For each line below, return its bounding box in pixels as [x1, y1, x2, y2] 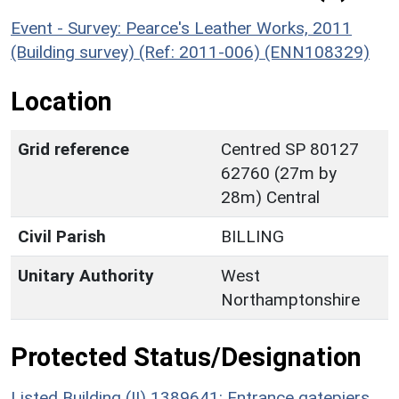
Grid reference [18, 138, 129, 159]
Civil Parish [18, 225, 106, 247]
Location [11, 85, 112, 117]
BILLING [221, 225, 284, 247]
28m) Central [221, 186, 320, 208]
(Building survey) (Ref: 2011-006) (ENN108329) [11, 41, 370, 62]
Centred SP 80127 [221, 138, 359, 159]
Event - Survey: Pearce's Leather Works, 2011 [11, 17, 352, 38]
